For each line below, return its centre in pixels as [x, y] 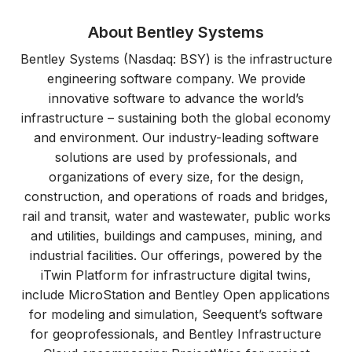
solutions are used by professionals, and [176, 157]
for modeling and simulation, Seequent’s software [176, 314]
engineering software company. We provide [176, 78]
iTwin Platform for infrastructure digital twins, [176, 275]
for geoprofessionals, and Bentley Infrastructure [176, 334]
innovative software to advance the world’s [176, 98]
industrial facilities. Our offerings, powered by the [176, 255]
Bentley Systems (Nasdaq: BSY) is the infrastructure [176, 59]
